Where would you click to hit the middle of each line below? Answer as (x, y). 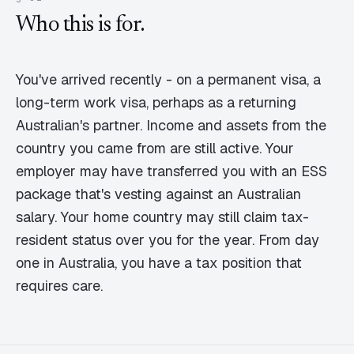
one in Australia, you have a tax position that (159, 263)
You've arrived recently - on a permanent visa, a (168, 79)
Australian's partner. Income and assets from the (171, 125)
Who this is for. (80, 25)
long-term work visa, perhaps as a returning (156, 102)
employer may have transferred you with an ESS (171, 171)
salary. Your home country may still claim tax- (162, 217)
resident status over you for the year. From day (168, 240)
